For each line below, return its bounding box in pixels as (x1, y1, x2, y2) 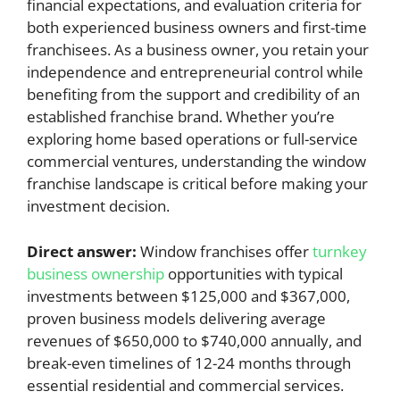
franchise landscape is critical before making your (27, 173, 368, 194)
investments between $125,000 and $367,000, (27, 285, 350, 306)
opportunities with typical (168, 262, 343, 284)
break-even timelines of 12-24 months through (27, 352, 351, 373)
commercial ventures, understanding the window (27, 151, 366, 171)
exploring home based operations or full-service (27, 129, 358, 149)
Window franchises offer (137, 240, 312, 262)
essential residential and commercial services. (27, 374, 344, 396)
